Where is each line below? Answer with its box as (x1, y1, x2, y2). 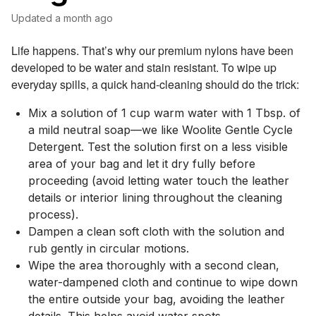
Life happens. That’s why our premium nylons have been (11, 42, 293, 59)
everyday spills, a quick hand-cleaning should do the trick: (11, 76, 299, 92)
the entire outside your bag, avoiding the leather (28, 292, 285, 306)
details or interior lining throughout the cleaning (28, 190, 282, 205)
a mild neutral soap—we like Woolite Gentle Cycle (28, 123, 293, 137)
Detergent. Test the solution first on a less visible (28, 140, 288, 154)
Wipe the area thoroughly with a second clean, (28, 258, 279, 272)
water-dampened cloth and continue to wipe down (28, 275, 298, 289)
